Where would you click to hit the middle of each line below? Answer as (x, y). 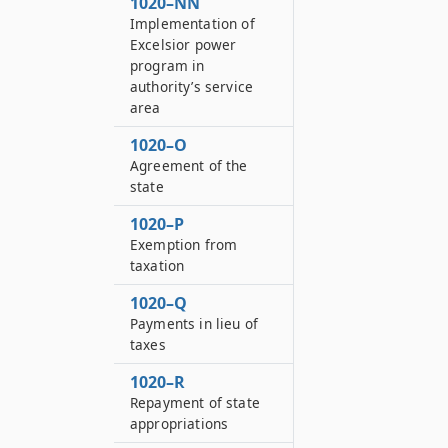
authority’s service (192, 86)
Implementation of (192, 23)
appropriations (179, 423)
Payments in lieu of (194, 323)
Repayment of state (195, 402)
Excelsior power (183, 44)
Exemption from (184, 244)
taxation (157, 265)
